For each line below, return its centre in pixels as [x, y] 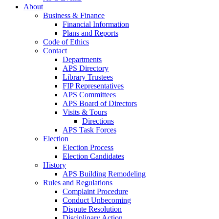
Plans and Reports [90, 33]
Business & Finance [74, 15]
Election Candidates [93, 156]
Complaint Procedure [95, 191]
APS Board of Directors [100, 103]
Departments [82, 59]
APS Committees [89, 95]
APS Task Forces [89, 130]
